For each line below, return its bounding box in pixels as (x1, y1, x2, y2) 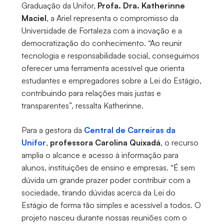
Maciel (21, 12, 46, 23)
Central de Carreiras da (83, 124, 175, 135)
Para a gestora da (21, 124, 84, 135)
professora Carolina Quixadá (49, 137, 160, 147)
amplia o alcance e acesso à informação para (21, 149, 178, 160)
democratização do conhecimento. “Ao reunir (21, 37, 182, 48)
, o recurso (160, 137, 198, 147)
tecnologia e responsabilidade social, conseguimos (21, 50, 199, 60)
